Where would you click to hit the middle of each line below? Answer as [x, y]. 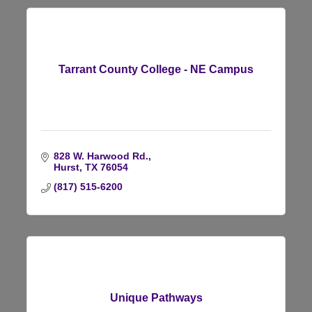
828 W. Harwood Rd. [101, 156]
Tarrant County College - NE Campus [156, 70]
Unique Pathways [156, 298]
